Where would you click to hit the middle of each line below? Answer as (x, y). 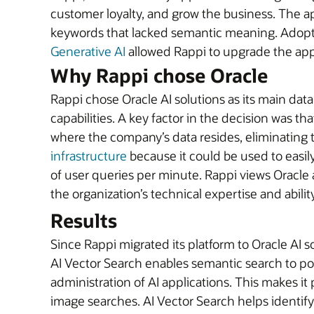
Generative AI (88, 51)
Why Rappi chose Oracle (159, 75)
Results (84, 220)
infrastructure (89, 156)
